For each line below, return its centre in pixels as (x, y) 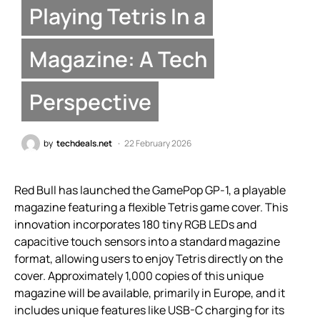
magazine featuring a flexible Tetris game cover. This (151, 207)
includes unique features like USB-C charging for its (149, 310)
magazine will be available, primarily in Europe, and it (150, 293)
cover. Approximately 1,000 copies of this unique (139, 276)
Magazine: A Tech (118, 59)
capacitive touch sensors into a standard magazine (147, 242)
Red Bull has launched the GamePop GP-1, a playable (150, 190)
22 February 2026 (158, 144)
